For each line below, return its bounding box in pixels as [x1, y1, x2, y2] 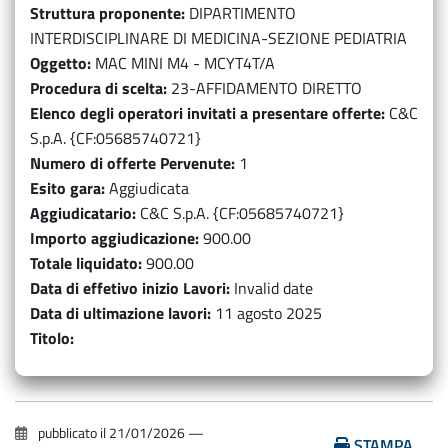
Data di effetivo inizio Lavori [30, 276, 226, 300]
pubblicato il [38, 422, 106, 444]
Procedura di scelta [30, 76, 163, 100]
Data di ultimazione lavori [30, 301, 207, 325]
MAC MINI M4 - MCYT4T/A [95, 51, 275, 75]
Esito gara [30, 176, 101, 200]
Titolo [30, 326, 70, 350]
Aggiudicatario [30, 201, 132, 225]
